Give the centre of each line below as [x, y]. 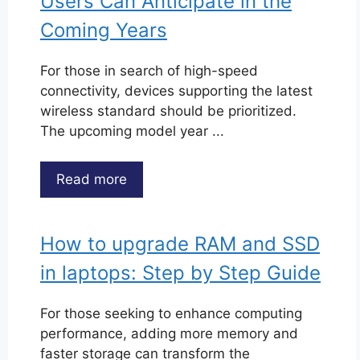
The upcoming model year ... [132, 131]
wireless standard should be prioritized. [168, 110]
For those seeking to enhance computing [171, 313]
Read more [92, 179]
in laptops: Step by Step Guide [180, 273]
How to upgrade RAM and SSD [180, 244]
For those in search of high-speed [149, 70]
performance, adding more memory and [169, 333]
